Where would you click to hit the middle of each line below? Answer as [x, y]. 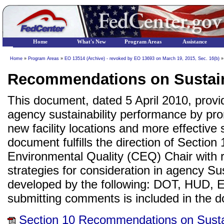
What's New [91, 42]
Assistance [194, 42]
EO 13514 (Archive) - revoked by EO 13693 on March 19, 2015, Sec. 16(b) [142, 58]
